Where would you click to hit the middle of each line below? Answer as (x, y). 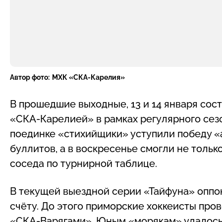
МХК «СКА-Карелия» (88, 77)
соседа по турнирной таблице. (83, 163)
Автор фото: (30, 77)
